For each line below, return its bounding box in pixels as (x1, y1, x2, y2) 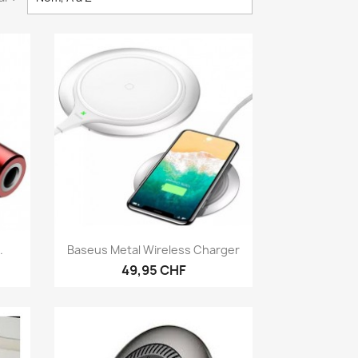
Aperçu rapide (117, 238, 209, 257)
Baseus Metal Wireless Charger (67, 241, 241, 257)
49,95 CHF (121, 261, 186, 279)
